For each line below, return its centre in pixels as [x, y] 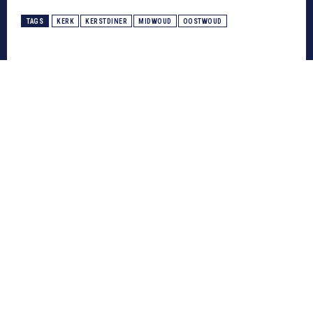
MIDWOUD [155, 22]
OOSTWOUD [202, 22]
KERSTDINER [106, 22]
